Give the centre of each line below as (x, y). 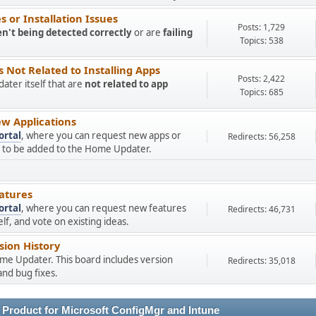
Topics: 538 (261, 40)
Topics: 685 (261, 92)
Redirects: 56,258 (261, 136)
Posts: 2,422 (261, 78)
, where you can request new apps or (101, 135)
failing (178, 32)
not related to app (126, 84)
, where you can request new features (104, 208)
